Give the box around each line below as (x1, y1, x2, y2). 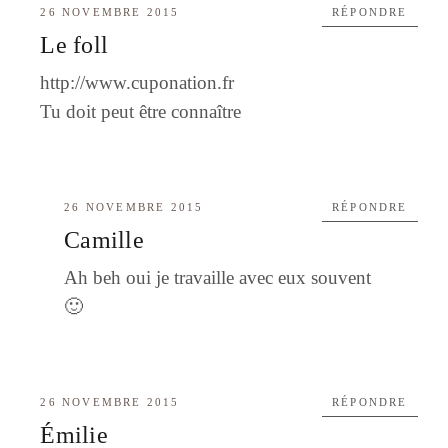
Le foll (40, 31, 108, 58)
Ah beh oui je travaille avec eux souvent (64, 266, 372, 288)
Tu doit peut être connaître (40, 100, 242, 122)
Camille (64, 226, 144, 253)
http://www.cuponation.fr (40, 71, 235, 93)
